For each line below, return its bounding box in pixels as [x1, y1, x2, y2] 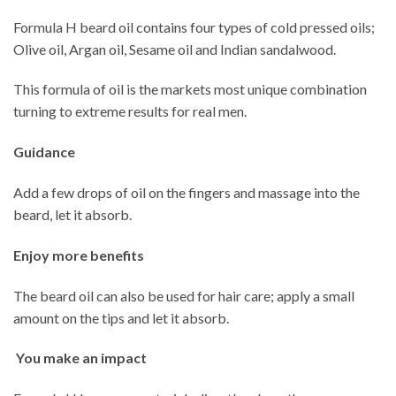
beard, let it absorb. [13, 206, 132, 224]
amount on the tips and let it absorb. [13, 308, 229, 326]
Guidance [13, 143, 75, 161]
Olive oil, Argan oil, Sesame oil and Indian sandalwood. [13, 40, 336, 57]
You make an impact [16, 349, 147, 367]
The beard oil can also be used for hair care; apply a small [13, 286, 354, 304]
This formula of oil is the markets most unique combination [13, 80, 367, 98]
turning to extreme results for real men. [13, 103, 247, 120]
